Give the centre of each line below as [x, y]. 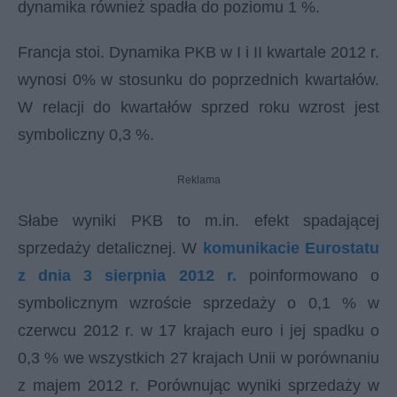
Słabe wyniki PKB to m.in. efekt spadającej [198, 221]
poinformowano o [308, 276]
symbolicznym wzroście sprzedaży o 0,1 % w [198, 303]
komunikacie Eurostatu [291, 248]
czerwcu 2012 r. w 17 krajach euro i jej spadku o [198, 331]
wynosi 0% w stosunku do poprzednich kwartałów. [198, 80]
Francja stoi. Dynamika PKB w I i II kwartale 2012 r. [198, 52]
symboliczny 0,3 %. [86, 135]
